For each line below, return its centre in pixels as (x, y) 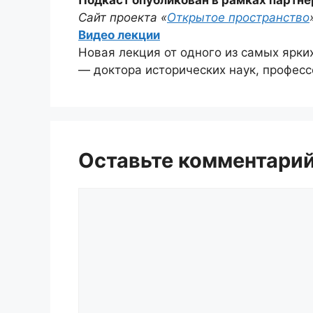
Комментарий (117, 195)
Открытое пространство (238, 17)
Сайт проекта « (123, 17)
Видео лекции (119, 35)
